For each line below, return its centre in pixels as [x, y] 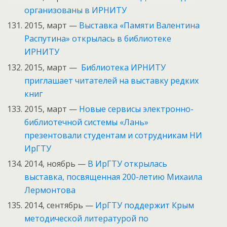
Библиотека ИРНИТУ [124, 67]
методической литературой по [87, 219]
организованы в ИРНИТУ [76, 10]
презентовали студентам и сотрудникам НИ [113, 135]
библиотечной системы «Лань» [87, 122]
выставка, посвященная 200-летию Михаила [113, 177]
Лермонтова [50, 190]
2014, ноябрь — [56, 163]
